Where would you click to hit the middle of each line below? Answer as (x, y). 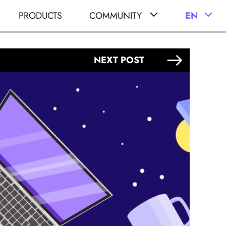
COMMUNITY (116, 16)
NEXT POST (119, 60)
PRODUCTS (40, 16)
